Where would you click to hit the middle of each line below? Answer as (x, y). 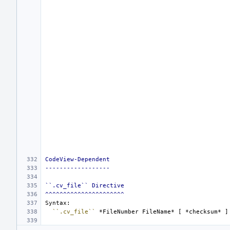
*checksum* (203, 212)
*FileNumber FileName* (137, 212)
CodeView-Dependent (78, 159)
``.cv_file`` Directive (85, 185)
